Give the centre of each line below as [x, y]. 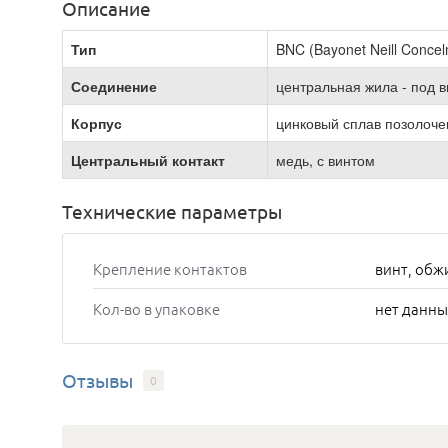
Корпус [96, 123]
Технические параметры [172, 211]
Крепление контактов [170, 268]
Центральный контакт [148, 160]
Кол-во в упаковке [156, 308]
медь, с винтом [325, 160]
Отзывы [97, 379]
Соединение [114, 86]
